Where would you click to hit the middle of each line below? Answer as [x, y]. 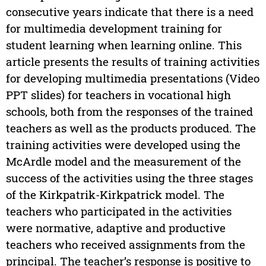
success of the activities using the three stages [129, 178]
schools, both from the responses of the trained [129, 111]
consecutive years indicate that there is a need [129, 11]
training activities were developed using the [123, 144]
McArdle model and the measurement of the [123, 161]
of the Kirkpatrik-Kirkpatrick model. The [115, 194]
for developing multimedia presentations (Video [132, 78]
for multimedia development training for [114, 28]
